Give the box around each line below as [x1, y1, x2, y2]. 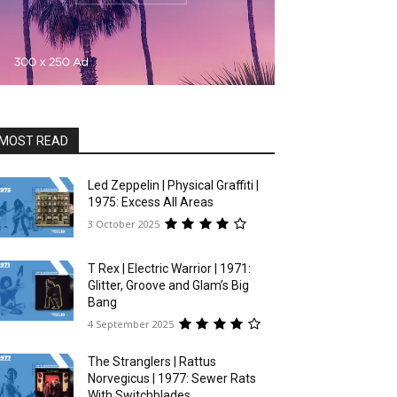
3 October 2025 [88, 216, 160, 230]
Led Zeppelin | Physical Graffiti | [88, 178, 260, 192]
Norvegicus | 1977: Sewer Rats [88, 371, 257, 386]
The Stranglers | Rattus [88, 354, 217, 370]
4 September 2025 [88, 316, 175, 331]
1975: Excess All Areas [88, 195, 214, 209]
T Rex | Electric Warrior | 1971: [88, 261, 252, 276]
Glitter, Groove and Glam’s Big [88, 278, 250, 293]
